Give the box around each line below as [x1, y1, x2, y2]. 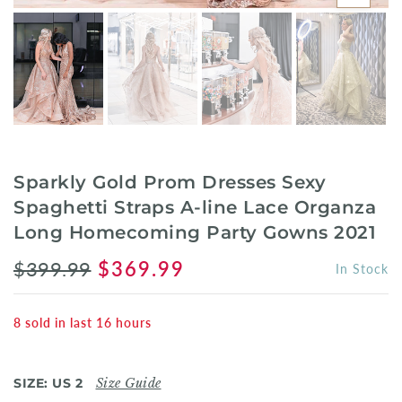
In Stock [336, 261, 389, 277]
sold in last [22, 315, 96, 331]
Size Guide [95, 375, 162, 392]
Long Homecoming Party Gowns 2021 [13, 222, 376, 244]
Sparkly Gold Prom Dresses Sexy [13, 171, 326, 194]
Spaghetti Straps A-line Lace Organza [13, 197, 376, 219]
